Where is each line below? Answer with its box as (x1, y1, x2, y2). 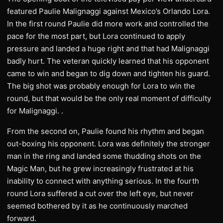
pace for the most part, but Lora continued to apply (7, 31, 185, 41)
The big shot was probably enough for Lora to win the (7, 81, 195, 91)
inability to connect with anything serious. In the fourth (7, 176, 199, 186)
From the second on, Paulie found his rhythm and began (7, 126, 204, 136)
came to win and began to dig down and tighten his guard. (7, 69, 210, 78)
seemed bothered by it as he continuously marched (7, 201, 188, 211)
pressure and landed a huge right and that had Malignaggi (7, 44, 210, 53)
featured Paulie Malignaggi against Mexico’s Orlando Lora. (7, 6, 210, 16)
